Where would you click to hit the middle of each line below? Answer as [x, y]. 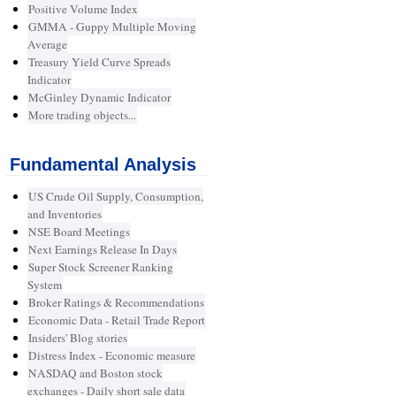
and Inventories [64, 214]
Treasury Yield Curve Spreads [99, 62]
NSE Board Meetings [79, 232]
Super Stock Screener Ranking [100, 267]
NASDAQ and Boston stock [95, 373]
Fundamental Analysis [103, 164]
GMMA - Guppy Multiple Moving [112, 27]
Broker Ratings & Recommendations [116, 303]
